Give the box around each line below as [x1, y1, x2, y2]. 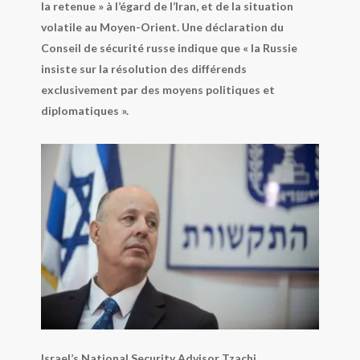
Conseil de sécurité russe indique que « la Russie [40, 40, 297, 55]
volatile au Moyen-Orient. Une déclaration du [40, 19, 284, 34]
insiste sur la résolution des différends [40, 61, 247, 76]
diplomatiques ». [40, 103, 129, 117]
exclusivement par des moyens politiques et [40, 82, 275, 96]
